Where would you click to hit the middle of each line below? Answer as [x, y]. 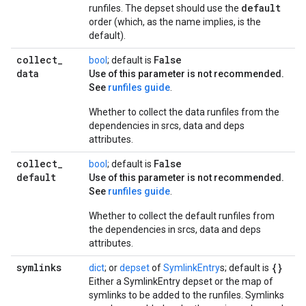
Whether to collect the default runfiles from [182, 216]
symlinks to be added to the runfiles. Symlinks [186, 295]
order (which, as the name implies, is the [175, 22]
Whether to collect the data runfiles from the [184, 112]
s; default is [246, 268]
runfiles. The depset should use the [165, 8]
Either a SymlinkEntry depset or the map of [181, 281]
